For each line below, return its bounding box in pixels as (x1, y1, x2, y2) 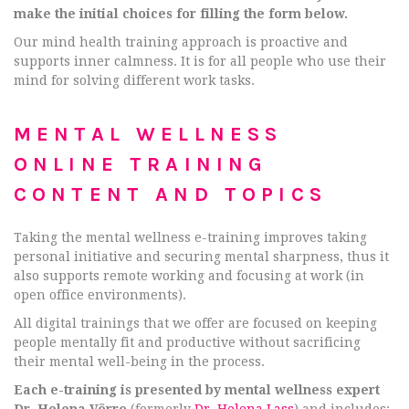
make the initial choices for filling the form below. (14, 6, 348, 21)
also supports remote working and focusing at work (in (14, 268, 364, 283)
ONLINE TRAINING (14, 152, 268, 176)
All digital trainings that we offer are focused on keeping (14, 316, 377, 330)
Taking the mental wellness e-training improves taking (14, 230, 367, 245)
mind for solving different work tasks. (14, 73, 255, 88)
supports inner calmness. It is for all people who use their (14, 54, 386, 68)
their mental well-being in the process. (14, 354, 265, 369)
